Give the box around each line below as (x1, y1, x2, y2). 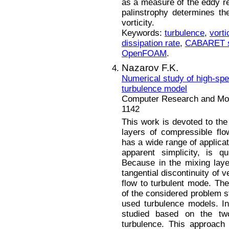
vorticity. (122, 18, 154, 28)
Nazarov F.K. (122, 62, 178, 73)
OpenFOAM (122, 49, 167, 59)
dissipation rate (122, 38, 180, 49)
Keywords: (122, 28, 165, 38)
